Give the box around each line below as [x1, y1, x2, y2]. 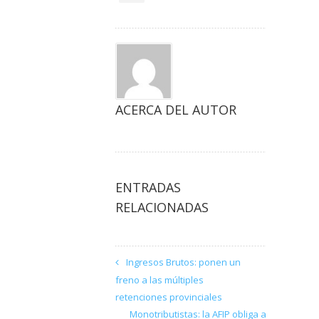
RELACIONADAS [115, 199, 209, 216]
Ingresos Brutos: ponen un [126, 256, 241, 268]
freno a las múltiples [115, 273, 204, 286]
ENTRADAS [115, 179, 181, 196]
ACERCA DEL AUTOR [115, 101, 236, 118]
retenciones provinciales [115, 291, 222, 303]
